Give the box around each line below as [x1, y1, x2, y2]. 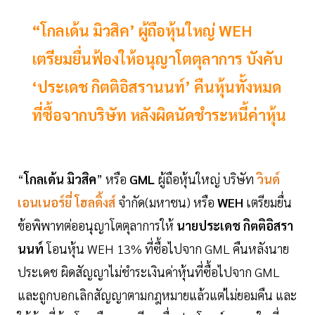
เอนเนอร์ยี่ [18, 194, 72, 211]
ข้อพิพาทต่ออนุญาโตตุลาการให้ [18, 217, 176, 234]
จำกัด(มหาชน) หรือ [118, 194, 217, 211]
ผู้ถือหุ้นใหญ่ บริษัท [155, 171, 254, 188]
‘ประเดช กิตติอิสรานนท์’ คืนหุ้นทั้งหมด [32, 77, 281, 97]
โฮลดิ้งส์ [72, 194, 118, 211]
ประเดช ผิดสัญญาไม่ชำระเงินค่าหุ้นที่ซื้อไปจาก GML [18, 264, 280, 281]
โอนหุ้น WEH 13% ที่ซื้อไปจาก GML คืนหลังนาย [46, 240, 289, 257]
